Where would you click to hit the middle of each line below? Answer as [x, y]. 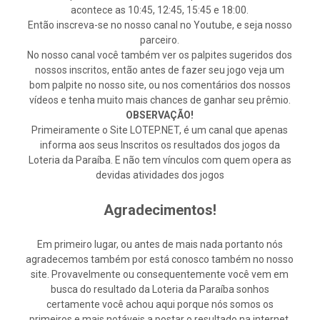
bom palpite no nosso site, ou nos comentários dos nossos [160, 85]
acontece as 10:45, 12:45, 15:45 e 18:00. [160, 10]
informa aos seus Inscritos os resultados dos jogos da [160, 145]
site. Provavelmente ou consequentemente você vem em [160, 274]
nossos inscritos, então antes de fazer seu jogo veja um [160, 70]
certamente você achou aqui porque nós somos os [160, 304]
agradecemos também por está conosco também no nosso [160, 259]
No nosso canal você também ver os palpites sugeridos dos [160, 55]
